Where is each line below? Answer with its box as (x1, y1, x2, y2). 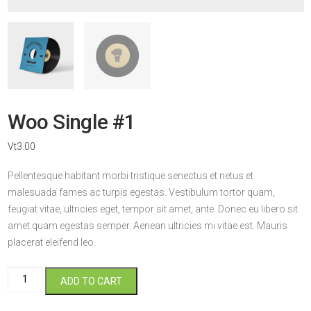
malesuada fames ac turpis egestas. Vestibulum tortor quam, (7, 186, 275, 198)
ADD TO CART (60, 275, 123, 287)
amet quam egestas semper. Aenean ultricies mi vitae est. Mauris (7, 219, 287, 231)
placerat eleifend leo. (7, 236, 96, 248)
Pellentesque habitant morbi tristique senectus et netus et (7, 169, 253, 181)
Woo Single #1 (7, 109, 136, 134)
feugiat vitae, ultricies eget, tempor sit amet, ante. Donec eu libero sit (7, 203, 298, 215)
